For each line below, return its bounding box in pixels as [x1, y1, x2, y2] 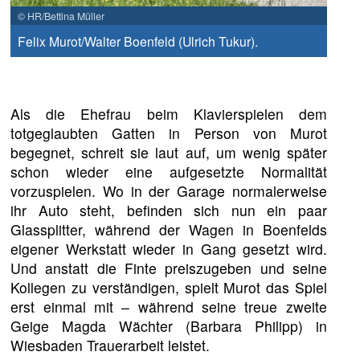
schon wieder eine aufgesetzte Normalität [10, 162, 327, 182]
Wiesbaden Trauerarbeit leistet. [10, 335, 211, 356]
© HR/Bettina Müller [17, 9, 104, 23]
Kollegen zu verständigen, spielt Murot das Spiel [10, 277, 327, 298]
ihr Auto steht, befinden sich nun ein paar [10, 200, 327, 221]
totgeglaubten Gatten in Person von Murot [10, 123, 327, 144]
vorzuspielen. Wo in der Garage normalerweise [10, 181, 327, 202]
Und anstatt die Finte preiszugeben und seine [10, 258, 327, 279]
